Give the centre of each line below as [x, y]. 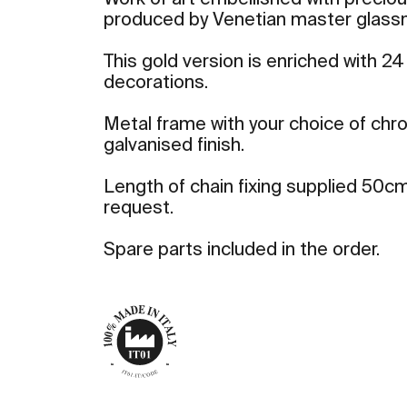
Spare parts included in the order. [242, 251]
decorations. [156, 84]
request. [139, 209]
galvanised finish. [174, 147]
